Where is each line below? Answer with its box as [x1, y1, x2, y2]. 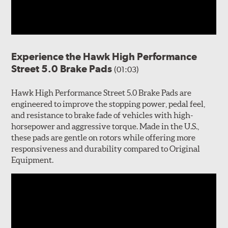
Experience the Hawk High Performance [11, 50, 197, 63]
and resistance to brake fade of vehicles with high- [11, 110, 193, 120]
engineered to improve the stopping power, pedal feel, [11, 99, 206, 108]
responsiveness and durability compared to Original [11, 144, 201, 153]
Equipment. [11, 155, 55, 164]
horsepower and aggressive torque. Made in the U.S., [11, 121, 199, 131]
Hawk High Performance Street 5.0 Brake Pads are [11, 88, 192, 97]
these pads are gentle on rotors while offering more [11, 132, 196, 142]
